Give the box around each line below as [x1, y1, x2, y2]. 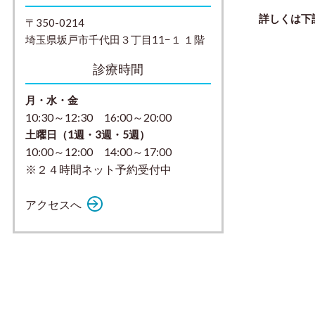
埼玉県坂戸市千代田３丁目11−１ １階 [25, 33, 205, 46]
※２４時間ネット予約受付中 [25, 162, 172, 176]
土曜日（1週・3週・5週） [25, 128, 150, 141]
